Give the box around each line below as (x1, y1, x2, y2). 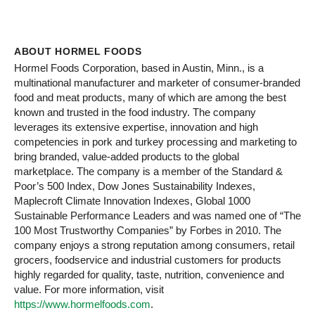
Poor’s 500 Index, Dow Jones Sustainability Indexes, (14, 179, 255, 192)
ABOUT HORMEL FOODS (14, 45, 142, 57)
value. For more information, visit (14, 283, 164, 295)
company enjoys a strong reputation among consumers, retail (14, 238, 295, 251)
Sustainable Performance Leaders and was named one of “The (14, 209, 301, 221)
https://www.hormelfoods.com (14, 297, 150, 310)
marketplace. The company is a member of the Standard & (14, 165, 283, 177)
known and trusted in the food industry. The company (14, 105, 256, 118)
